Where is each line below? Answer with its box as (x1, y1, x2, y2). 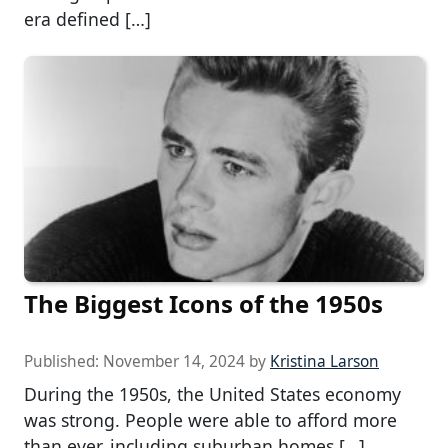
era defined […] (24, 7, 151, 32)
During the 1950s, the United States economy (24, 381, 401, 406)
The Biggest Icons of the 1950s (24, 286, 383, 320)
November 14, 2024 (103, 350, 245, 372)
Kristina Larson (270, 350, 379, 372)
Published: (24, 350, 103, 372)
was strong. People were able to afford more (24, 407, 397, 432)
